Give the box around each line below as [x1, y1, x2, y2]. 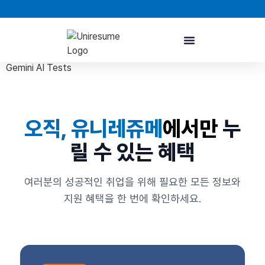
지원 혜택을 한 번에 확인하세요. [64, 192, 201, 205]
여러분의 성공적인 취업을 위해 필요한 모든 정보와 [24, 176, 241, 188]
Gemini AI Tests [6, 62, 72, 73]
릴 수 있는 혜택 [70, 140, 195, 165]
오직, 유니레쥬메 [24, 116, 163, 141]
